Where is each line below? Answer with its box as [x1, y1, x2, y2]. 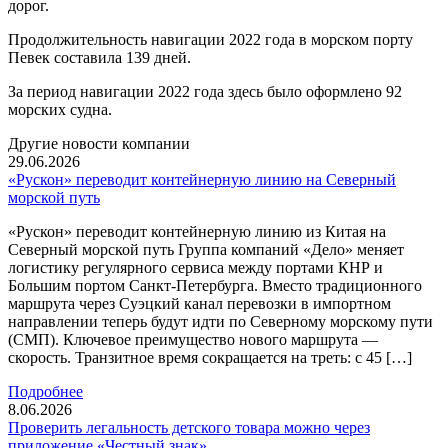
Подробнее [8, 383, 83, 400]
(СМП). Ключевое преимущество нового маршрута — [8, 331, 378, 348]
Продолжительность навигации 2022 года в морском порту [8, 31, 413, 48]
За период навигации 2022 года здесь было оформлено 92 [8, 83, 402, 100]
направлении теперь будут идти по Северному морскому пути [8, 313, 433, 330]
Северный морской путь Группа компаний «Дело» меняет [8, 241, 404, 258]
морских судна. [8, 101, 112, 118]
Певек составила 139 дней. [8, 49, 191, 66]
